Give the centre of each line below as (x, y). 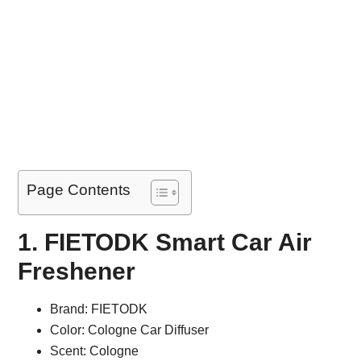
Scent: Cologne (95, 351)
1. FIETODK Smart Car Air (165, 243)
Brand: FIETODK (99, 309)
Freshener (77, 272)
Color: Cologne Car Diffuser (130, 330)
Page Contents (79, 190)
